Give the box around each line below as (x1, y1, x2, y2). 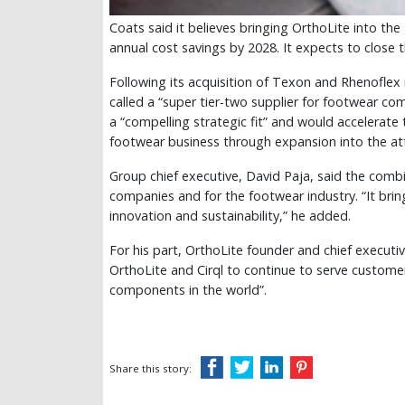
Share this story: (109, 362, 192, 376)
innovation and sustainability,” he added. (109, 207, 351, 225)
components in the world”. (109, 281, 267, 299)
